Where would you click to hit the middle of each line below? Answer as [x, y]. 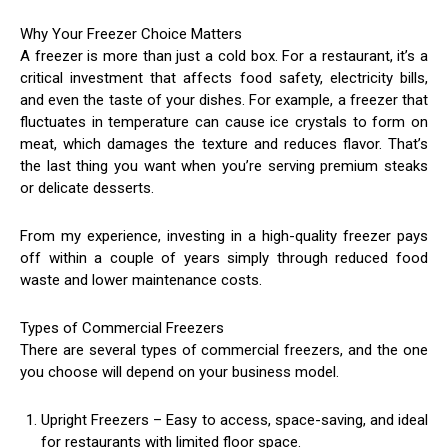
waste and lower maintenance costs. [141, 280]
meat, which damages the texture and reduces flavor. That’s [224, 144]
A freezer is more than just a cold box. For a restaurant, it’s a [224, 56]
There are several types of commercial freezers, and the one [224, 350]
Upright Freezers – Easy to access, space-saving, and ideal [234, 420]
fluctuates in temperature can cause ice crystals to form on [224, 122]
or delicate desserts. [87, 188]
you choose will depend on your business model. [179, 372]
